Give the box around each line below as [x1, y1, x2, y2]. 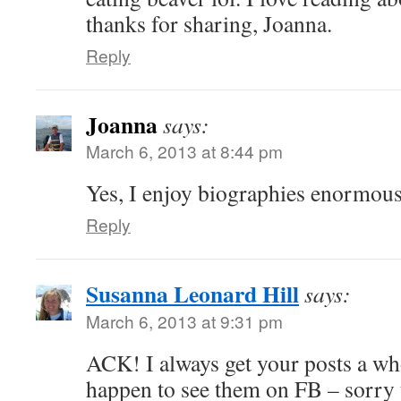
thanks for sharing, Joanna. [86, 8, 332, 38]
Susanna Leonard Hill [86, 277, 299, 311]
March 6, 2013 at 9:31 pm [86, 309, 283, 333]
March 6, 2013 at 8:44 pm [86, 139, 283, 163]
